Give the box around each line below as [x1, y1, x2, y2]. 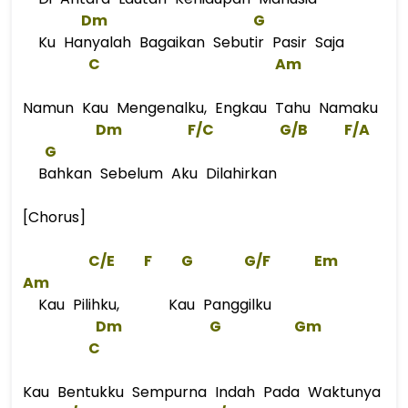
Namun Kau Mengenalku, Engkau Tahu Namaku [23, 97, 378, 118]
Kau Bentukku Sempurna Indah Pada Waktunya [23, 382, 381, 403]
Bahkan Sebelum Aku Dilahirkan [30, 163, 277, 184]
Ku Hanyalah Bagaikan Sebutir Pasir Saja [30, 32, 344, 53]
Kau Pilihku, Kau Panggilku [30, 294, 271, 315]
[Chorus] [23, 207, 86, 228]
